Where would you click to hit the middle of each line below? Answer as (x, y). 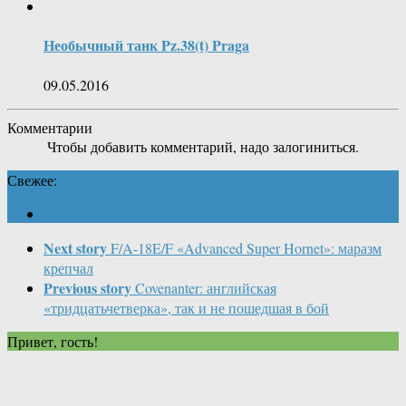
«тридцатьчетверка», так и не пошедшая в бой (186, 307)
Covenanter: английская (206, 287)
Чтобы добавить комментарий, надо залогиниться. (203, 146)
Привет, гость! (53, 341)
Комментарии (50, 127)
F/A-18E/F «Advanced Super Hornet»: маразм (246, 247)
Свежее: (32, 179)
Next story (75, 247)
